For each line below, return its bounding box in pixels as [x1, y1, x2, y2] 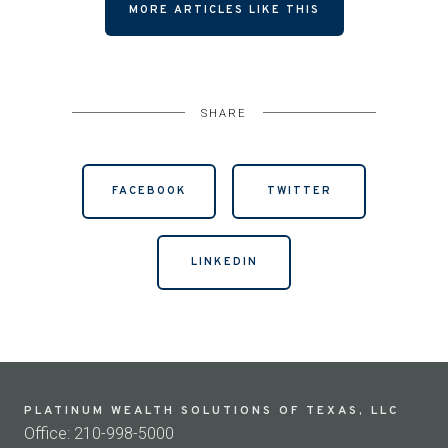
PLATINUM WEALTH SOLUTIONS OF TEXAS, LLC [24, 403, 400, 419]
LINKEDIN [190, 255, 258, 269]
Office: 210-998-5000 [24, 424, 174, 443]
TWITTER [266, 184, 332, 198]
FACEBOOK [111, 184, 187, 198]
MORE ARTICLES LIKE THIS [128, 3, 320, 17]
